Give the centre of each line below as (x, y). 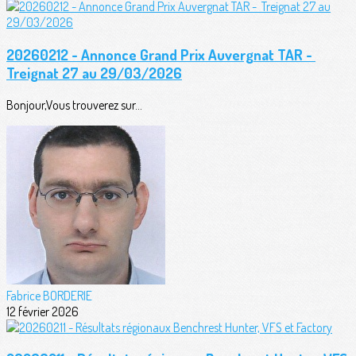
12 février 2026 (43, 311)
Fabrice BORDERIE (49, 295)
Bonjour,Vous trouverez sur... (74, 104)
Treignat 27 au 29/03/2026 (94, 73)
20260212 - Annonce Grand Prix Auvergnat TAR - (161, 55)
